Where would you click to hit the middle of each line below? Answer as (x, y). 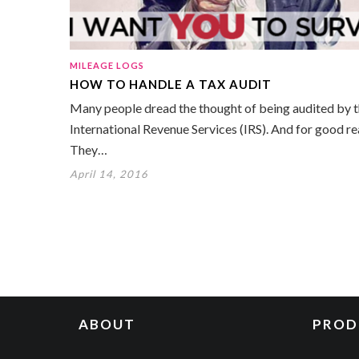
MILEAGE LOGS (107, 65)
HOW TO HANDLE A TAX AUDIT (171, 84)
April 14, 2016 (109, 173)
